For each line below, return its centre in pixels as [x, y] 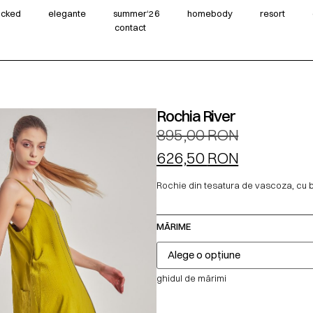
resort [272, 14]
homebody [210, 14]
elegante [67, 14]
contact [130, 28]
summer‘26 [136, 14]
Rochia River [196, 116]
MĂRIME [174, 226]
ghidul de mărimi [191, 278]
